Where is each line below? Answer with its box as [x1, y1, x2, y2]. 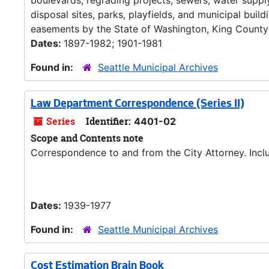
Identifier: [86, 115, 131, 128]
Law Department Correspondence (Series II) [31, 98, 244, 110]
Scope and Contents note [31, 131, 144, 145]
